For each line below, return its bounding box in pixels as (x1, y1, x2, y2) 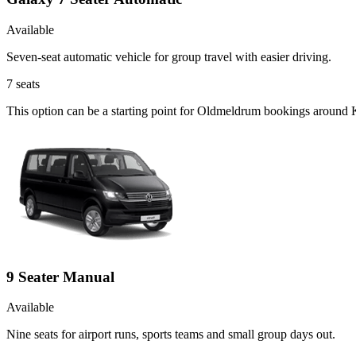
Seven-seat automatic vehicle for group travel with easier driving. (6, 49, 331, 64)
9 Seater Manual (6, 268, 114, 285)
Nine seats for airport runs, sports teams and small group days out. (6, 327, 335, 342)
